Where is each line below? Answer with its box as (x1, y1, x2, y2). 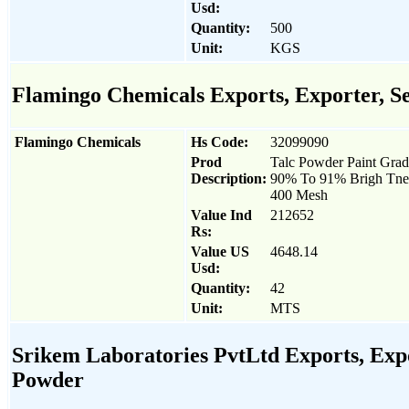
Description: (191, 170, 267, 186)
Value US (191, 243, 249, 259)
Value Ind (191, 206, 252, 223)
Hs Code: (191, 133, 248, 150)
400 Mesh (270, 186, 328, 203)
